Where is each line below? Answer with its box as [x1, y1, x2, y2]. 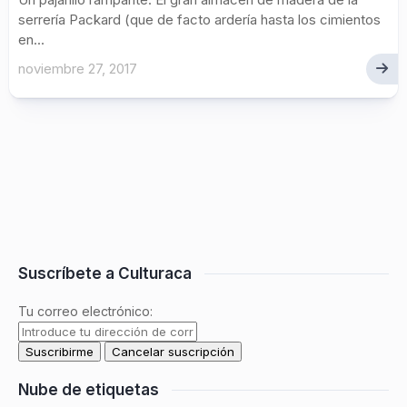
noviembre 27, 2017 [18, 60, 137, 77]
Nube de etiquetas [18, 381, 159, 399]
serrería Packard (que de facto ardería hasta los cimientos [18, 11, 381, 28]
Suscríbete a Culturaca [18, 264, 192, 283]
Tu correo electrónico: [18, 303, 153, 319]
